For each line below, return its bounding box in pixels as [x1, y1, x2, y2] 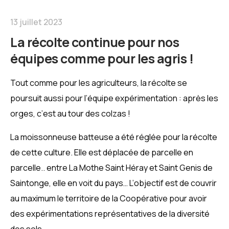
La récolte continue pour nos [10, 33, 179, 51]
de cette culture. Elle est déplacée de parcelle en [10, 146, 193, 158]
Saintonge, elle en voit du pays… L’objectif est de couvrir [10, 177, 217, 189]
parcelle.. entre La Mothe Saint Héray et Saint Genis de [10, 162, 213, 173]
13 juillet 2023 [10, 16, 62, 28]
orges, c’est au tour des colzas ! [10, 107, 130, 119]
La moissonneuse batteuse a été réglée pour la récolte [10, 131, 217, 143]
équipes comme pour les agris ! [10, 49, 193, 67]
